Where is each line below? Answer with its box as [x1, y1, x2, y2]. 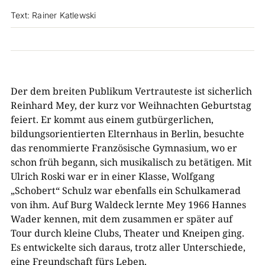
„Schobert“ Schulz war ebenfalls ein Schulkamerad [10, 184, 241, 197]
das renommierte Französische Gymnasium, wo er [10, 141, 237, 154]
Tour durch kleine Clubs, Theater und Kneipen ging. [10, 227, 244, 240]
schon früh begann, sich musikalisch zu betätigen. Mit [10, 156, 252, 169]
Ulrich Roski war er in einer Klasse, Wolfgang [10, 170, 215, 183]
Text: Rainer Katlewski [10, 10, 96, 20]
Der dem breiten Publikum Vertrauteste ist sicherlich [10, 85, 252, 98]
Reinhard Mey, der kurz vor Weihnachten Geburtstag [10, 99, 251, 112]
